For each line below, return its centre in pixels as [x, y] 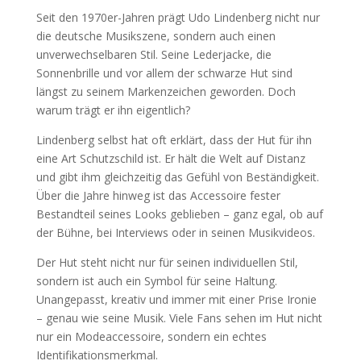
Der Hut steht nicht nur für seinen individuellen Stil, [167, 262]
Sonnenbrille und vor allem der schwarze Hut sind [164, 73]
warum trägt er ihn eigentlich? [113, 110]
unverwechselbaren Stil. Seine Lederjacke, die [154, 54]
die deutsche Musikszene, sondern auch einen [156, 36]
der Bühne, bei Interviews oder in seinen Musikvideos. [175, 232]
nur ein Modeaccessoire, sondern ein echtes [151, 336]
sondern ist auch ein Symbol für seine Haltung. [156, 281]
